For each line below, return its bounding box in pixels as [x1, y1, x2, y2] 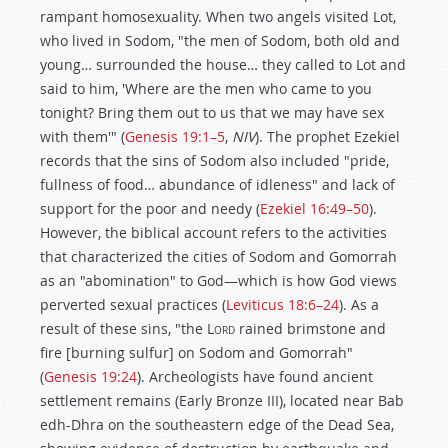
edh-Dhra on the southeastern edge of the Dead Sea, [40, 415, 394, 434]
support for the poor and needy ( [40, 199, 260, 218]
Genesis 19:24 [44, 367, 137, 386]
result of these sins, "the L [40, 319, 214, 338]
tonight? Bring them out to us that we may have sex [40, 103, 384, 122]
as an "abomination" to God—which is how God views [40, 271, 397, 290]
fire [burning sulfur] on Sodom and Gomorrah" [40, 343, 353, 362]
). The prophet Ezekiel [255, 127, 400, 146]
